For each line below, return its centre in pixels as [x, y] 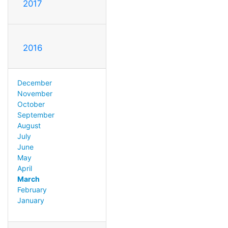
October [31, 104]
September [36, 115]
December [34, 82]
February [32, 189]
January [31, 200]
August [29, 125]
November [35, 93]
